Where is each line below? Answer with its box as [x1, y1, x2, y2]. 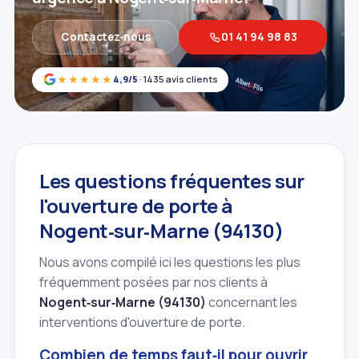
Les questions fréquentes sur [39, 167, 305, 194]
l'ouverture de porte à [39, 192, 234, 219]
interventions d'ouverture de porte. [39, 313, 245, 331]
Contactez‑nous [60, 29, 151, 44]
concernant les [206, 292, 297, 311]
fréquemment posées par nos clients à [39, 272, 268, 291]
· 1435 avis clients [138, 73, 218, 86]
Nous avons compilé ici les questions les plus [39, 252, 301, 271]
